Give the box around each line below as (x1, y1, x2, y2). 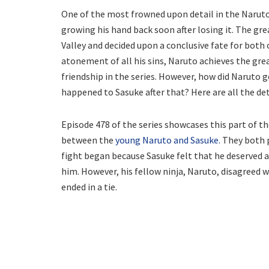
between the (61, 134, 115, 147)
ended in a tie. (61, 181, 117, 193)
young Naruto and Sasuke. (115, 134, 220, 147)
